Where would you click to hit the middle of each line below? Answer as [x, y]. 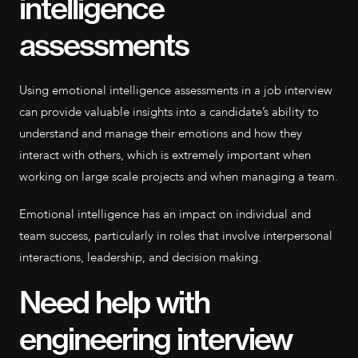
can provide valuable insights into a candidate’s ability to [169, 112]
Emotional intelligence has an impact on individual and [165, 214]
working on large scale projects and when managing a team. [179, 177]
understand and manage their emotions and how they [161, 133]
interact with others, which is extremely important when [165, 155]
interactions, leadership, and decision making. [140, 257]
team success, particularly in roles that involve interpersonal [176, 236]
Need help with [114, 302]
